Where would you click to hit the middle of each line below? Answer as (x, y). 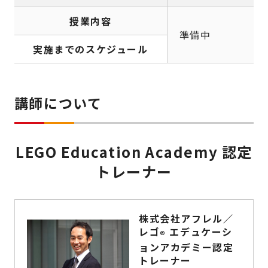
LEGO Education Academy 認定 (134, 151)
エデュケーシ (200, 231)
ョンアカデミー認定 (186, 247)
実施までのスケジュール (91, 49)
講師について (58, 103)
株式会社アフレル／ (186, 218)
